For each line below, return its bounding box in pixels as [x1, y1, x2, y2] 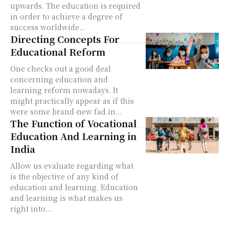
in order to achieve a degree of [10, 11, 123, 21]
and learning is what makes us [10, 192, 123, 203]
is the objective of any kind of [10, 171, 119, 181]
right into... [10, 203, 52, 214]
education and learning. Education [10, 181, 138, 192]
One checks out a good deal [10, 63, 111, 74]
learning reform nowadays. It [10, 84, 118, 95]
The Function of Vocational [10, 116, 136, 130]
